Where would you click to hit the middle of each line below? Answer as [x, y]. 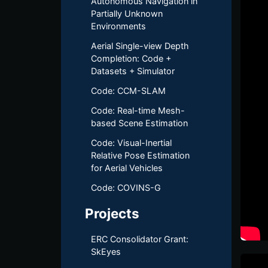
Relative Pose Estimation [140, 155]
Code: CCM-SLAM [128, 91]
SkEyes [106, 252]
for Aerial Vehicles [127, 168]
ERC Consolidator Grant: [140, 239]
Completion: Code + [131, 58]
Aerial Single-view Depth [140, 46]
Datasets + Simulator [133, 71]
